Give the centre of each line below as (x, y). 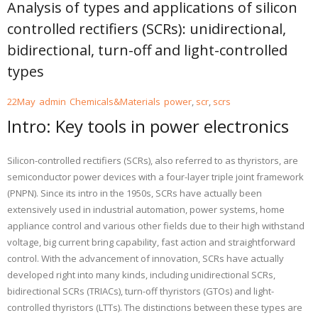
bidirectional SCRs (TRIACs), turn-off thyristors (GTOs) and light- (141, 291)
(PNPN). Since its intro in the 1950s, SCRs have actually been (135, 193)
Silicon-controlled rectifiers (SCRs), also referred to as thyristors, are (153, 161)
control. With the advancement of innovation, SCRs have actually (146, 259)
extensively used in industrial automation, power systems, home (146, 210)
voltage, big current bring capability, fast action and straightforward (151, 242)
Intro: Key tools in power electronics (148, 126)
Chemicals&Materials (115, 102)
